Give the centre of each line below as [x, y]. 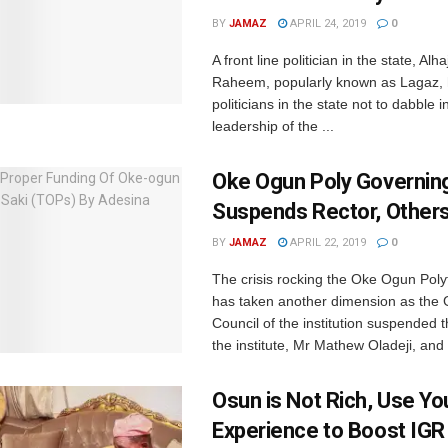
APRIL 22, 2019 [326, 242]
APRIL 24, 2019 [326, 23]
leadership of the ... [273, 126]
